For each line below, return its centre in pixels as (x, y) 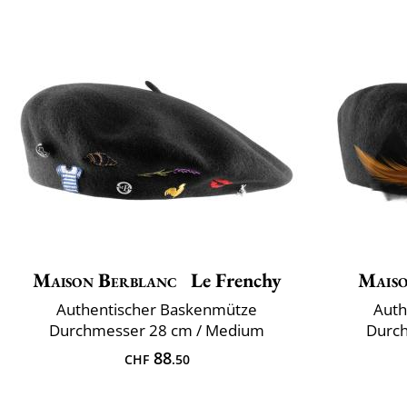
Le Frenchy (233, 281)
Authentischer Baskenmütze (157, 310)
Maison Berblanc (105, 281)
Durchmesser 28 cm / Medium (157, 331)
